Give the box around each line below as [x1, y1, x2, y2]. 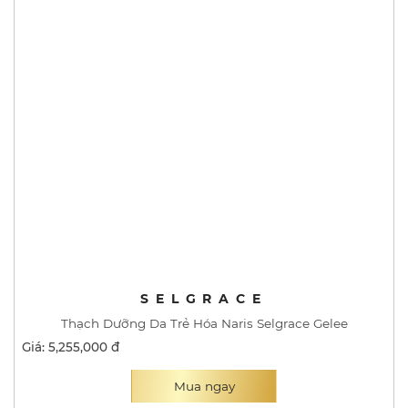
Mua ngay [173, 378, 235, 393]
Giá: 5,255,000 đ [22, 339, 119, 354]
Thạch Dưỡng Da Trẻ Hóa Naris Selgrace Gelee [60, 315, 348, 331]
